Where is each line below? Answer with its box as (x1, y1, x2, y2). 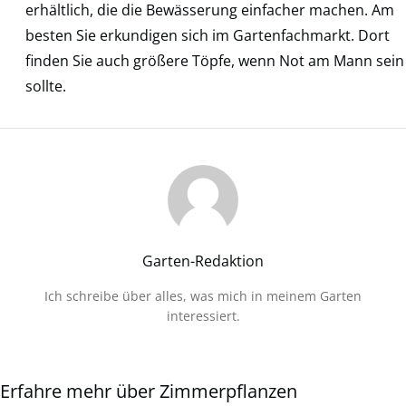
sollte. (25, 75, 66, 96)
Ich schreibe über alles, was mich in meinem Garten (44, 286, 362, 304)
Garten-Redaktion (142, 250, 264, 271)
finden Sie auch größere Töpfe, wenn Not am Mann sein (25, 50, 404, 71)
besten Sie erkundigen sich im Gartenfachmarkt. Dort (25, 24, 390, 45)
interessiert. (166, 306, 240, 324)
